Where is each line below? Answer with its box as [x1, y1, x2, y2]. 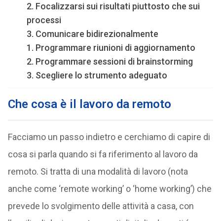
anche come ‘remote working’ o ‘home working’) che [7, 184, 212, 194]
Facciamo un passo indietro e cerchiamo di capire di [7, 132, 210, 142]
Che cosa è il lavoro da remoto [7, 97, 171, 111]
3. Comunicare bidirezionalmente [26, 29, 158, 39]
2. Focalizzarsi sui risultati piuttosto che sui [26, 1, 200, 11]
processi [26, 15, 61, 25]
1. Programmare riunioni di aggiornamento [26, 42, 195, 53]
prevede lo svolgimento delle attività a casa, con [7, 201, 194, 211]
